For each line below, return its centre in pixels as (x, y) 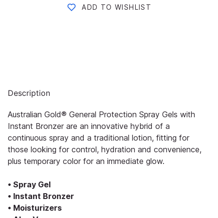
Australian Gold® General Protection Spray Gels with (101, 114)
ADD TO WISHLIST (117, 7)
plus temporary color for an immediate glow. (86, 161)
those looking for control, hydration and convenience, (105, 149)
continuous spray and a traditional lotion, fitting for (99, 137)
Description (29, 93)
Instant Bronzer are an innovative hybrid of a (89, 126)
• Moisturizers (35, 208)
